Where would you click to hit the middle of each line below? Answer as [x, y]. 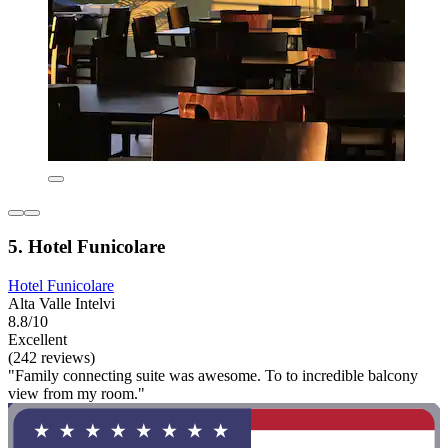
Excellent [37, 339]
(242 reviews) [51, 357]
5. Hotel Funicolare [86, 246]
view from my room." [76, 393]
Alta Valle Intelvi [61, 303]
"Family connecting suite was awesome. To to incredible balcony [213, 375]
